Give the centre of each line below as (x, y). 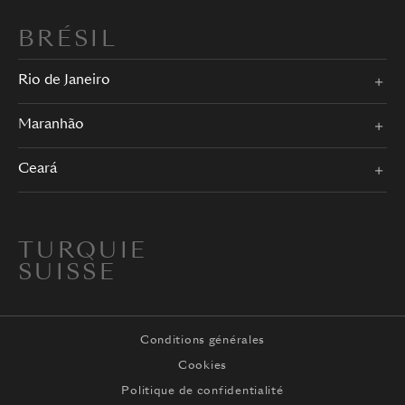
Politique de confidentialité (202, 392)
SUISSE (68, 274)
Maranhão (51, 126)
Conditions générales (202, 341)
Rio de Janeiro (64, 81)
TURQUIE (83, 253)
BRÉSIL (68, 41)
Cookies (202, 367)
